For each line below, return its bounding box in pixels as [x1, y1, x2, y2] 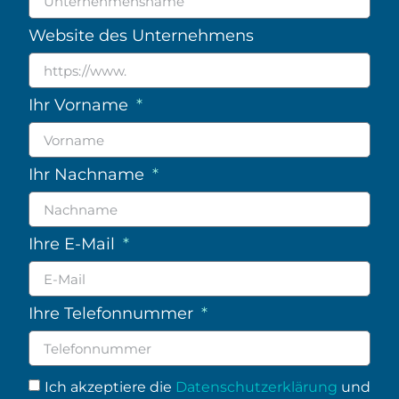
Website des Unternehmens [28, 25, 254, 45]
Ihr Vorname [28, 94, 133, 115]
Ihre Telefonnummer [28, 303, 198, 323]
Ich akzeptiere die [45, 378, 175, 395]
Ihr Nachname [28, 164, 149, 184]
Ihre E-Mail [28, 233, 119, 254]
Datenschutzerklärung [175, 378, 338, 395]
